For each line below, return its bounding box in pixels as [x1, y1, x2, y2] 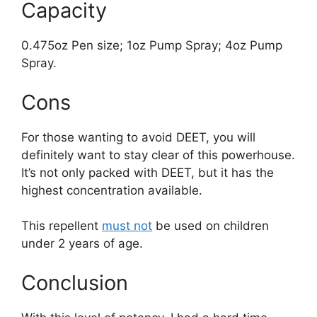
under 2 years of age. [21, 236, 143, 250]
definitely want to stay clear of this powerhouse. [21, 147, 295, 162]
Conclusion [21, 270, 128, 295]
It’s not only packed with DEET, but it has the [21, 165, 274, 180]
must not [102, 219, 152, 233]
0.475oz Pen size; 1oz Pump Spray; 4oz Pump [21, 38, 282, 52]
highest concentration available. [21, 183, 202, 197]
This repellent [21, 219, 102, 233]
